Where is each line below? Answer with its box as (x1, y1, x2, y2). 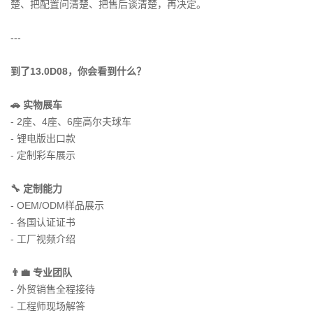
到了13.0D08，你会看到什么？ (10, 66, 146, 77)
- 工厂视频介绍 (10, 233, 75, 245)
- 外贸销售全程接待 (10, 284, 95, 295)
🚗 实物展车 (10, 99, 62, 110)
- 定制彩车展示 (10, 150, 75, 161)
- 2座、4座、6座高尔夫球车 (10, 116, 131, 127)
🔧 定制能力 (10, 183, 62, 194)
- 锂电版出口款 (10, 133, 75, 144)
